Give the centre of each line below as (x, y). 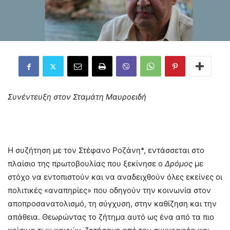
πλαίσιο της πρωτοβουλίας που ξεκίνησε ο (86, 164)
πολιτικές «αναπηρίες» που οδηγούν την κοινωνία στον (109, 190)
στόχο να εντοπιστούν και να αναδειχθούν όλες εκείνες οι (115, 177)
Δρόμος (179, 164)
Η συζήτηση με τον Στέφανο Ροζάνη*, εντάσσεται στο (106, 150)
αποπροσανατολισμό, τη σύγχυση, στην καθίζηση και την (112, 204)
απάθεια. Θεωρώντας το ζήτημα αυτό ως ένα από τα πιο (111, 217)
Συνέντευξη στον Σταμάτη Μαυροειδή (77, 97)
